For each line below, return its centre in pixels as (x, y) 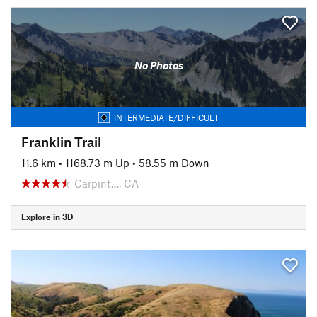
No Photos (158, 65)
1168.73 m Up (97, 162)
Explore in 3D (47, 217)
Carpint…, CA (106, 183)
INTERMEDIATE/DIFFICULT (166, 117)
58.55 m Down (174, 162)
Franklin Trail (61, 142)
